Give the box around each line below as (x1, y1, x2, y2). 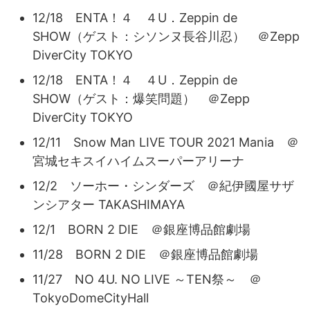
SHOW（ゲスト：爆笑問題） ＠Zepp (33, 91, 250, 106)
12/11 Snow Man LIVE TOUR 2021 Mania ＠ (33, 134, 299, 149)
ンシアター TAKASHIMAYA (33, 197, 185, 212)
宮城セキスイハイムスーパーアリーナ (33, 153, 244, 168)
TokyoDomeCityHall (33, 290, 149, 305)
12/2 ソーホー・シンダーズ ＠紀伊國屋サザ (33, 178, 294, 193)
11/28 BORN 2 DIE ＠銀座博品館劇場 (33, 246, 258, 262)
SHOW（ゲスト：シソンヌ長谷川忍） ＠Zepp (33, 28, 300, 44)
